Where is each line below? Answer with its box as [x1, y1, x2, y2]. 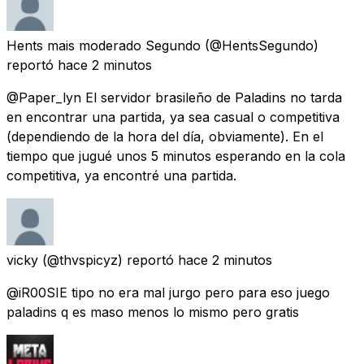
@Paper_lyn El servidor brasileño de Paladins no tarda [6, 89, 342, 106]
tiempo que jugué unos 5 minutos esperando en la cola [6, 147, 345, 164]
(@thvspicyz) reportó [42, 251, 174, 268]
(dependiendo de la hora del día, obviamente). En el [6, 128, 323, 145]
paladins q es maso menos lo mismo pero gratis [6, 303, 299, 320]
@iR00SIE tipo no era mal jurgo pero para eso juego [6, 284, 330, 301]
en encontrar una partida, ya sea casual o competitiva [6, 108, 340, 125]
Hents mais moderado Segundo [6, 37, 201, 54]
